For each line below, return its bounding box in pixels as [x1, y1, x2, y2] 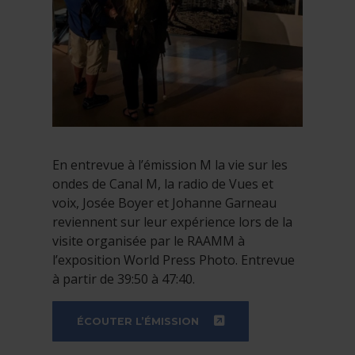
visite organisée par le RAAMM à [52, 232, 245, 250]
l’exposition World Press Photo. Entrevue [52, 251, 295, 269]
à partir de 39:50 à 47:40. [52, 270, 195, 288]
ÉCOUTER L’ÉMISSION [77, 315, 199, 328]
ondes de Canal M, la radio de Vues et [52, 175, 273, 193]
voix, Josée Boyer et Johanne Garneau [52, 194, 277, 212]
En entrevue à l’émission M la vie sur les [52, 156, 288, 174]
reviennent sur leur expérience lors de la [52, 213, 292, 231]
